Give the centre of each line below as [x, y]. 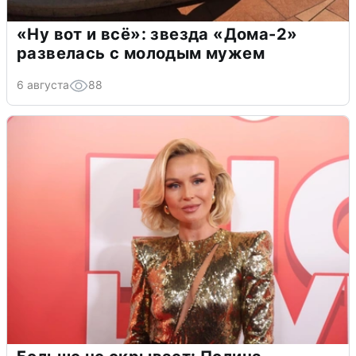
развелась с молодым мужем [141, 53]
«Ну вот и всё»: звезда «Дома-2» [157, 34]
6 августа [43, 84]
